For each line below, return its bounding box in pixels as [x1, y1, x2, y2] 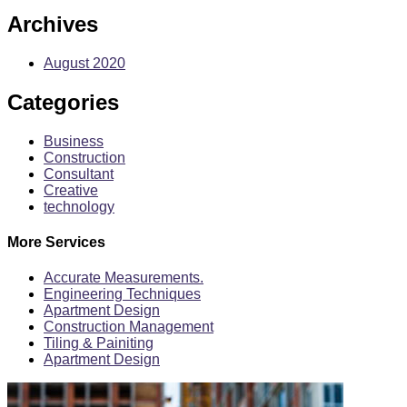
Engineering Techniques [44, 286, 201, 303]
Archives [7, 11, 98, 36]
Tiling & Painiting [44, 335, 154, 352]
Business [44, 133, 104, 149]
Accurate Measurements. [44, 270, 203, 286]
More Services [7, 233, 105, 250]
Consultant [44, 165, 114, 182]
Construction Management [44, 319, 213, 335]
